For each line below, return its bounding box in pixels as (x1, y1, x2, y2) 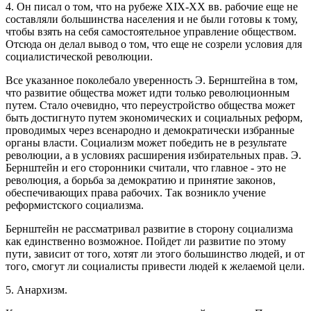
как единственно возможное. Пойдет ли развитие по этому (6, 235, 286, 247)
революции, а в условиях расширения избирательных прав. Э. (6, 149, 301, 161)
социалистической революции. (6, 50, 153, 62)
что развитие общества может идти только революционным (6, 86, 289, 99)
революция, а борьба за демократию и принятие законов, (6, 174, 276, 186)
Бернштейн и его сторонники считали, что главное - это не (6, 161, 286, 174)
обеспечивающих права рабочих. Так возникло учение (6, 186, 266, 199)
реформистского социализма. (6, 199, 144, 211)
